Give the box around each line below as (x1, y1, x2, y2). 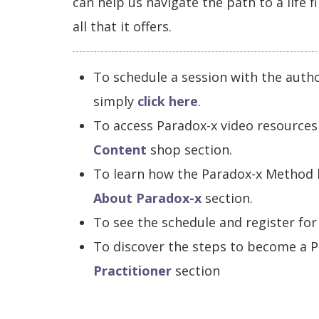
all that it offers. (73, 18, 172, 35)
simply (93, 93, 137, 110)
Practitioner (93, 262, 172, 279)
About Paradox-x (93, 189, 202, 206)
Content (93, 141, 147, 158)
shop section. (146, 141, 232, 158)
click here (137, 93, 198, 110)
